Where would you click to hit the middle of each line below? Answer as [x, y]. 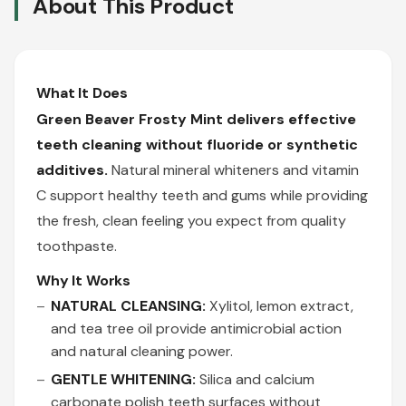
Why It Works [84, 280]
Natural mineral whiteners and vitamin [233, 170]
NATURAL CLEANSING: [128, 306]
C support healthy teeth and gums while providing [202, 195]
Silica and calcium [255, 379]
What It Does [82, 93]
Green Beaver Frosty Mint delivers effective [196, 119]
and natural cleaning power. [142, 351]
